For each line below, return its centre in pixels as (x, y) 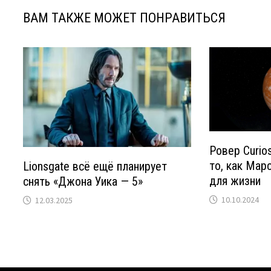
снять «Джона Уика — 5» (83, 182)
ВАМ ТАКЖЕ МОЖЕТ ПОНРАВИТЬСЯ (125, 18)
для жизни (235, 181)
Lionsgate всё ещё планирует (95, 167)
